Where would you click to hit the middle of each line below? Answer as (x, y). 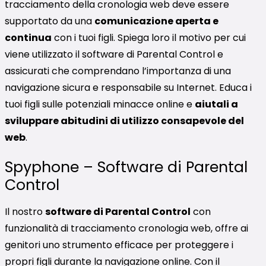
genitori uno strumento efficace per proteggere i (119, 245)
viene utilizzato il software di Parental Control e (114, 54)
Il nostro (25, 211)
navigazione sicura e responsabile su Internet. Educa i (128, 87)
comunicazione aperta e (156, 21)
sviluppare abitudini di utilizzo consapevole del (124, 121)
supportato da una (50, 21)
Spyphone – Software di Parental (126, 167)
